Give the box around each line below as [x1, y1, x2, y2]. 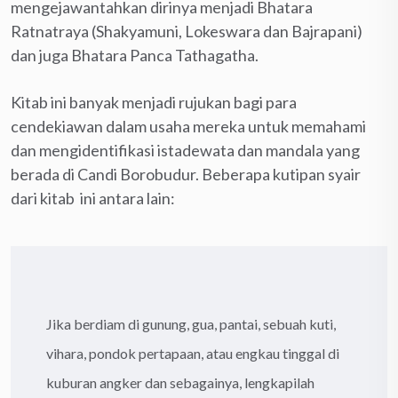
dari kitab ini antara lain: [11, 187, 175, 208]
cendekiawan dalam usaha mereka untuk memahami [11, 115, 366, 136]
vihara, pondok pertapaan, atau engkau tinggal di [46, 344, 339, 362]
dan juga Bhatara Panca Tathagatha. [11, 44, 259, 65]
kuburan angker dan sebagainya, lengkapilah [46, 373, 314, 391]
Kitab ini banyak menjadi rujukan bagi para [11, 92, 297, 112]
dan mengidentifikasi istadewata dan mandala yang [11, 139, 360, 160]
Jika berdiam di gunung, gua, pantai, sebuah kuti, [46, 314, 336, 332]
